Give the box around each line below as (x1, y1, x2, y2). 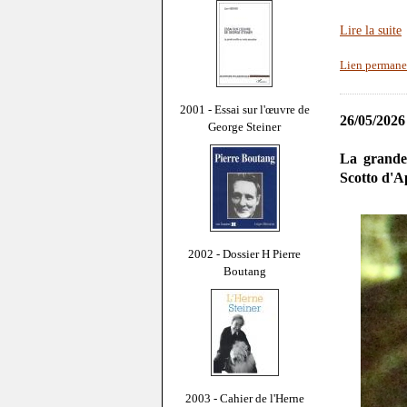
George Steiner (208, 119, 281, 134)
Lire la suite (340, 23, 402, 38)
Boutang (223, 263, 266, 278)
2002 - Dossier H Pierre (188, 246, 301, 261)
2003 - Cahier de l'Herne (184, 391, 304, 405)
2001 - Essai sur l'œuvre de (179, 102, 310, 116)
